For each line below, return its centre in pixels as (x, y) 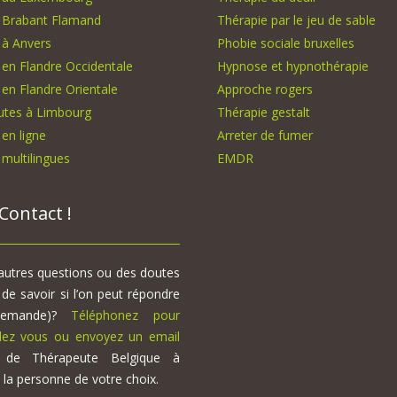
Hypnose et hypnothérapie (293, 66)
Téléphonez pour (125, 315)
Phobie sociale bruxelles (286, 43)
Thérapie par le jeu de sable (296, 20)
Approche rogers (265, 90)
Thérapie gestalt (264, 113)
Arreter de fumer (265, 136)
